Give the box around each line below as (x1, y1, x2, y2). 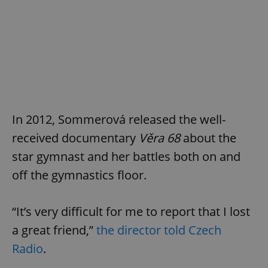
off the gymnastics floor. (12, 166, 147, 183)
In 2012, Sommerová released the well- (12, 111, 226, 127)
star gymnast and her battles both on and (12, 148, 240, 165)
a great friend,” (12, 221, 96, 238)
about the (180, 129, 236, 146)
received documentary (12, 129, 136, 146)
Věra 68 (136, 129, 180, 146)
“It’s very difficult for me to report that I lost (12, 203, 250, 220)
